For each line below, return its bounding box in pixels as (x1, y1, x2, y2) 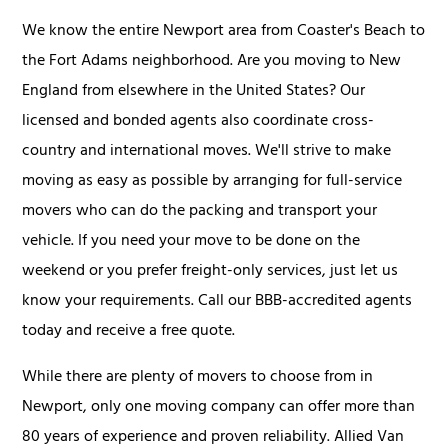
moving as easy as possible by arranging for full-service (22, 167, 403, 198)
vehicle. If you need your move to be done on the (22, 227, 361, 258)
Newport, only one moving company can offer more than (22, 393, 416, 424)
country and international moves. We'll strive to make (22, 137, 392, 168)
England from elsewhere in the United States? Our (22, 77, 366, 108)
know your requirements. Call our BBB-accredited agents (22, 287, 413, 318)
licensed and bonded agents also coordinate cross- (22, 107, 375, 138)
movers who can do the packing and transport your (22, 197, 378, 228)
